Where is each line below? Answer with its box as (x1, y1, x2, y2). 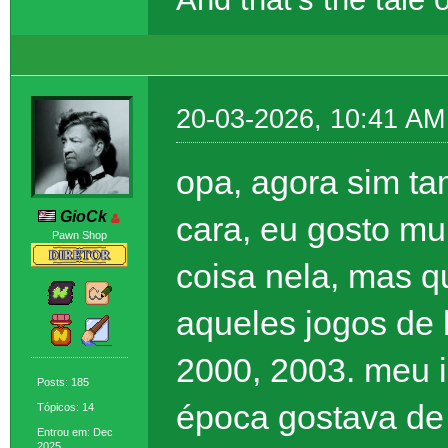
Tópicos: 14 (37, 400, 94, 413)
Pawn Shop (51, 228, 107, 241)
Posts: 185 (37, 375, 89, 388)
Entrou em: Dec (37, 425, 113, 438)
